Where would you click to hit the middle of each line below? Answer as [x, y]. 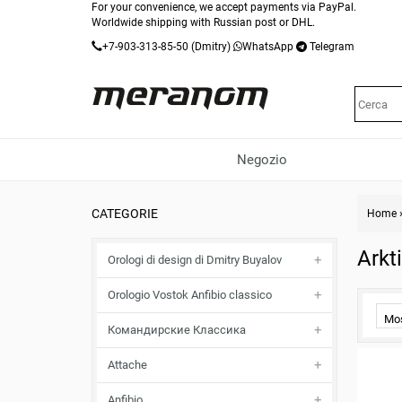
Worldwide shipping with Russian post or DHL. [203, 22]
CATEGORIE [125, 214]
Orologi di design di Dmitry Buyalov [195, 260]
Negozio [262, 160]
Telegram [332, 47]
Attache [127, 365]
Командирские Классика [177, 330]
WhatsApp [268, 47]
